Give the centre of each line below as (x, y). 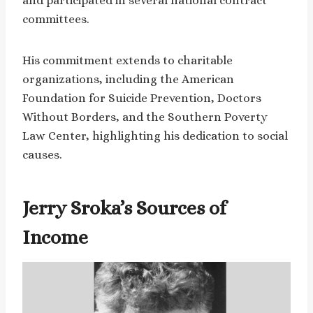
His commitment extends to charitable (128, 61)
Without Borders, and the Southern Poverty (145, 117)
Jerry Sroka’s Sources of (124, 209)
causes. (42, 155)
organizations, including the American (128, 80)
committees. (56, 20)
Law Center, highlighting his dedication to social (155, 136)
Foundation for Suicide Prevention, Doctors (142, 99)
